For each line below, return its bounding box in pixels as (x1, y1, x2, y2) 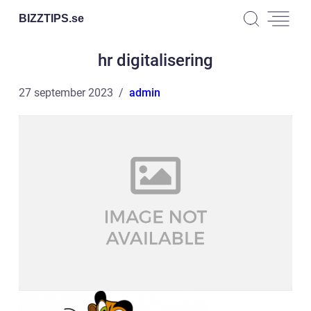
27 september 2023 (19, 86, 113, 99)
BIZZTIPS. (19, 12, 72, 24)
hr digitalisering (98, 51, 213, 70)
